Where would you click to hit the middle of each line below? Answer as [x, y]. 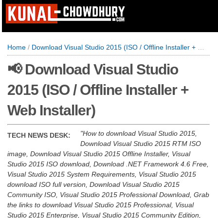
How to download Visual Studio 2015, [140, 133]
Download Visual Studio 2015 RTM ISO [141, 144]
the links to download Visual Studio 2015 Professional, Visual [100, 205]
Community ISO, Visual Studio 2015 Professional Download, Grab [108, 195]
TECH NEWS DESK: [39, 135]
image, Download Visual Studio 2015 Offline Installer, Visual [99, 154]
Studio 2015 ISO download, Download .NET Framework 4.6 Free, [108, 164]
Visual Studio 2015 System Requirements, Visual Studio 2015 [102, 174]
